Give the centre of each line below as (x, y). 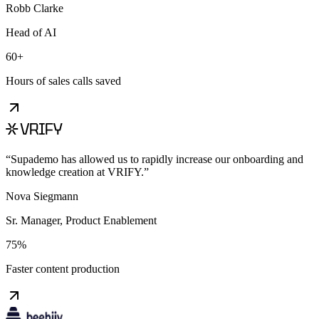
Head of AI (31, 32)
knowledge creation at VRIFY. (75, 172)
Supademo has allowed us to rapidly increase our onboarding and (157, 159)
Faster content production (63, 268)
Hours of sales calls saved (63, 80)
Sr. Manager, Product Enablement (81, 220)
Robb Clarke (35, 8)
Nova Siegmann (42, 196)
